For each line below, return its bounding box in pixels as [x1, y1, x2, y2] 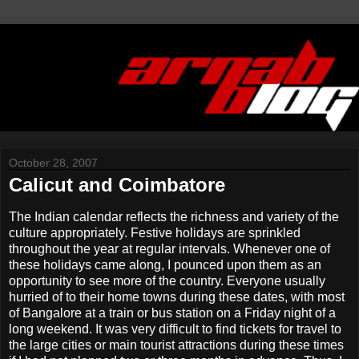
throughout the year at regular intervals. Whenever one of [9, 242, 330, 256]
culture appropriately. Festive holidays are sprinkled [9, 226, 301, 240]
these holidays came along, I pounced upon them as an [9, 258, 321, 272]
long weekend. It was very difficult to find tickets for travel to [9, 322, 341, 337]
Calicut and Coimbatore [9, 174, 225, 196]
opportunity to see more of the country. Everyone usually [9, 274, 325, 288]
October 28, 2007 [9, 156, 98, 170]
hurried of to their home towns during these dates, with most [9, 290, 345, 305]
